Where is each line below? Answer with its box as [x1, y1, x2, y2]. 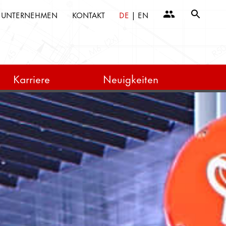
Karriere [13, 70, 50, 87]
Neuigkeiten [102, 70, 158, 87]
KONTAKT [72, 8, 105, 21]
